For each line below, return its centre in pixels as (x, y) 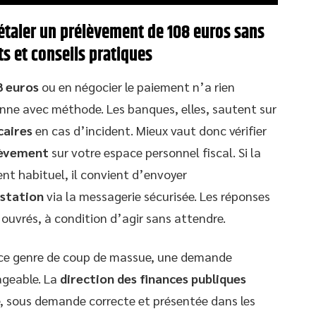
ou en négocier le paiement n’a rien (137, 87)
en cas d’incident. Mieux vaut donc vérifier (150, 130)
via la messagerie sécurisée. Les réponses (157, 196)
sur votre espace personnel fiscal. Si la (155, 152)
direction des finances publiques (153, 279)
